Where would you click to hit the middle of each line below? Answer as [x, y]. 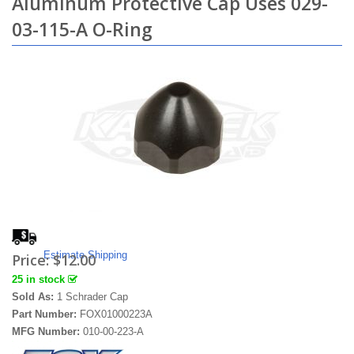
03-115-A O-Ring [82, 29]
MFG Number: [47, 331]
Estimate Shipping [85, 255]
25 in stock [40, 279]
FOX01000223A [116, 314]
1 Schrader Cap [92, 297]
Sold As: [34, 297]
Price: [32, 260]
